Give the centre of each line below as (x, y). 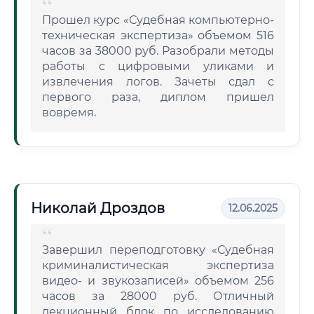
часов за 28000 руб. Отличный (158, 296)
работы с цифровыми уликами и (158, 66)
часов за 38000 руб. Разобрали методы (158, 51)
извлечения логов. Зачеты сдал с (158, 82)
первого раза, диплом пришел (158, 97)
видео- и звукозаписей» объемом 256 (158, 281)
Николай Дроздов (98, 208)
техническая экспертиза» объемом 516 (158, 35)
